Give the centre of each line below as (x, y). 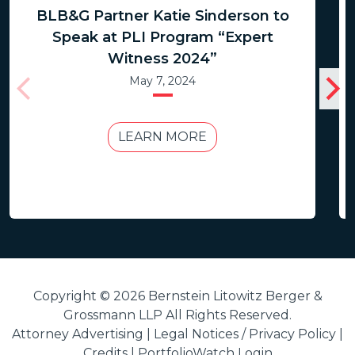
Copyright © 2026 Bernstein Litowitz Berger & (177, 296)
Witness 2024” (162, 58)
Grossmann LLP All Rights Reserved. (177, 315)
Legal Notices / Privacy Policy (245, 334)
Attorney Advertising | (83, 334)
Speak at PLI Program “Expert (162, 37)
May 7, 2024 (162, 80)
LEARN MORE (162, 136)
